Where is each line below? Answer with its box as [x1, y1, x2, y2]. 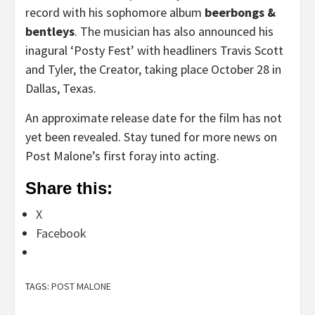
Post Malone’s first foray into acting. [25, 147, 219, 164]
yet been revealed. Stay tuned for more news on [25, 128, 277, 145]
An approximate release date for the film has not [25, 109, 282, 126]
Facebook [36, 224, 86, 241]
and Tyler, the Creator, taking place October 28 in [25, 60, 281, 77]
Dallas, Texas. [25, 79, 96, 96]
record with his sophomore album [25, 4, 205, 20]
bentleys [25, 22, 75, 39]
